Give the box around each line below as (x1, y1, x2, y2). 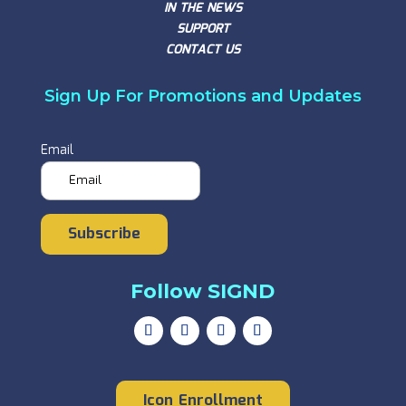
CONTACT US (165, 39, 240, 60)
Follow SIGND (130, 278, 275, 304)
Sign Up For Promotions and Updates (43, 85, 362, 106)
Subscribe (67, 221, 140, 246)
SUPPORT (176, 18, 229, 39)
